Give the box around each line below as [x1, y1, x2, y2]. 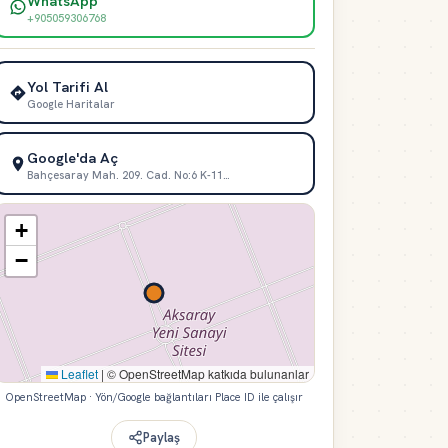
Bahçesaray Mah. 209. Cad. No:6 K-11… [26, 167, 230, 182]
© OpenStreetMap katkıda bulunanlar [104, 365, 309, 382]
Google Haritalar [26, 96, 115, 111]
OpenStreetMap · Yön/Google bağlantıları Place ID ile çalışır [5, 390, 303, 404]
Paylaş [143, 429, 180, 446]
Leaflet [58, 365, 98, 382]
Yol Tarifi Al [26, 76, 108, 96]
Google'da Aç [26, 147, 118, 167]
